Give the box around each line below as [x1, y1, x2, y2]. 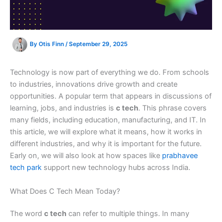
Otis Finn [39, 41, 65, 48]
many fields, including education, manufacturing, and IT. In [10, 115, 206, 125]
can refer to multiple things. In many [66, 209, 189, 219]
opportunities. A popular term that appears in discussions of [10, 92, 212, 101]
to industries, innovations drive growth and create [10, 80, 177, 89]
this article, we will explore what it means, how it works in [10, 127, 202, 137]
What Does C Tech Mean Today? [10, 186, 120, 196]
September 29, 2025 [69, 41, 127, 48]
